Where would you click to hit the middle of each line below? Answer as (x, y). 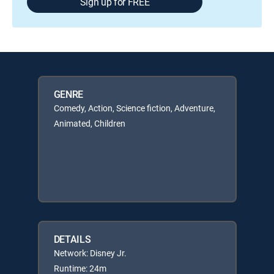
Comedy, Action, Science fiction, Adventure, (134, 108)
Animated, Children (89, 123)
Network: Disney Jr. (90, 253)
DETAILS (72, 239)
